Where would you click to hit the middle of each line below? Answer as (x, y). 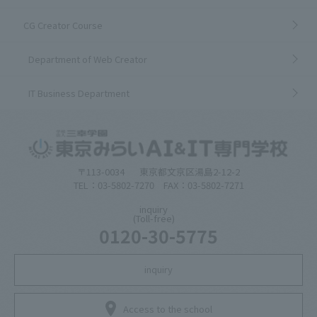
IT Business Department (79, 93)
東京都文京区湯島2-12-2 (190, 172)
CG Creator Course (63, 25)
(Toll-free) (154, 218)
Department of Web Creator (88, 59)
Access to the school (167, 309)
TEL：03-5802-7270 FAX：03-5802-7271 (158, 185)
